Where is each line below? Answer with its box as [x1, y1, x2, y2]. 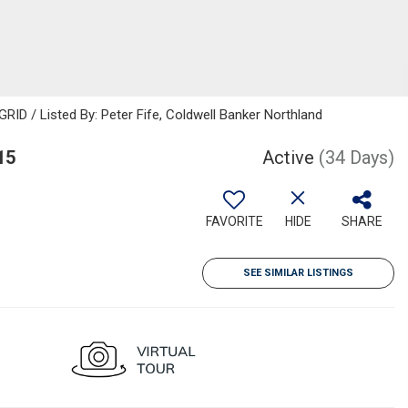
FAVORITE [205, 214, 263, 229]
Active [262, 147, 314, 168]
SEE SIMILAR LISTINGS [243, 267, 353, 279]
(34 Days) [319, 147, 394, 168]
